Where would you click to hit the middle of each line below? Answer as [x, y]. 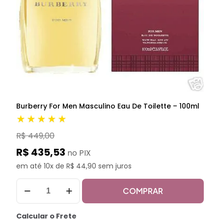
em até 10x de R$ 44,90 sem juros [74, 166]
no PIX [79, 153]
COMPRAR [143, 191]
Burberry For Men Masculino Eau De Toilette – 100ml [108, 106]
